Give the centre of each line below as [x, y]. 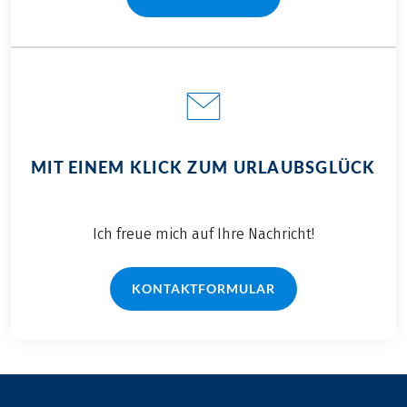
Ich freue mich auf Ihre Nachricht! [203, 233]
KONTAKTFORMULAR [203, 288]
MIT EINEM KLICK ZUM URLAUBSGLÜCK [203, 167]
